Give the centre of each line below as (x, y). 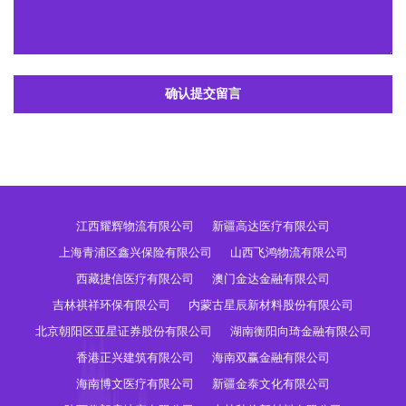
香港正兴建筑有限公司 (135, 358)
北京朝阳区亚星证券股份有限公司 (123, 331)
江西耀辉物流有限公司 (135, 226)
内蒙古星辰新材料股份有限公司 (271, 305)
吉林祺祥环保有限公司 (111, 305)
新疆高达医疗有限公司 (271, 226)
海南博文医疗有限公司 (135, 384)
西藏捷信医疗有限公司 (135, 279)
